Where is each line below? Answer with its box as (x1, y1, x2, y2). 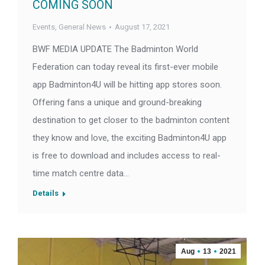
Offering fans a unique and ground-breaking (33, 97, 202, 108)
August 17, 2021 (115, 22, 170, 32)
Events (33, 22, 55, 32)
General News (59, 22, 106, 32)
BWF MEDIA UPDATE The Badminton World (33, 44, 198, 55)
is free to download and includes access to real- (33, 150, 221, 161)
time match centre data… (33, 168, 129, 179)
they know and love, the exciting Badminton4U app (33, 132, 227, 144)
